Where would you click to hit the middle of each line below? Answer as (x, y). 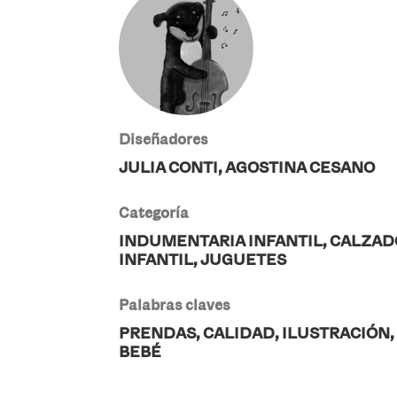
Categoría (154, 213)
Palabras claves (175, 305)
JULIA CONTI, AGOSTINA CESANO (247, 167)
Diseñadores (164, 139)
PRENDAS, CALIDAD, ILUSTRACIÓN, (257, 333)
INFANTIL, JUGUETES (203, 260)
